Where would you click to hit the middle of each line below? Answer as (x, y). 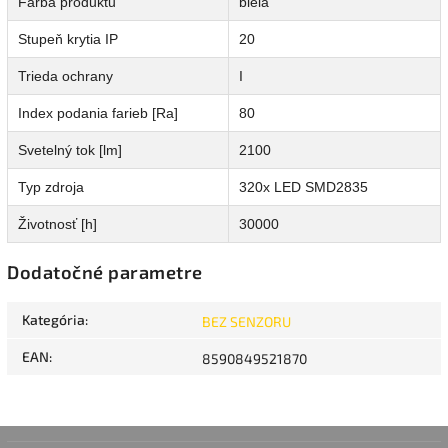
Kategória (53, 320)
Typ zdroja (51, 187)
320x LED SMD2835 (303, 187)
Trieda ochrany (65, 76)
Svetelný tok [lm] (70, 150)
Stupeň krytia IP (68, 39)
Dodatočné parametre (105, 272)
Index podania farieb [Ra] (98, 113)
